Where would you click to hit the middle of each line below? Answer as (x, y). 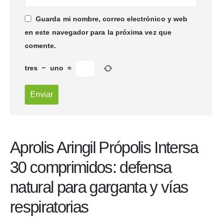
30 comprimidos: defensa (91, 167)
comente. (41, 46)
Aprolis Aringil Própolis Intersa (104, 147)
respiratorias (49, 207)
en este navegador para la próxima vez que (98, 32)
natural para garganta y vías (99, 187)
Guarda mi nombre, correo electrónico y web (112, 19)
